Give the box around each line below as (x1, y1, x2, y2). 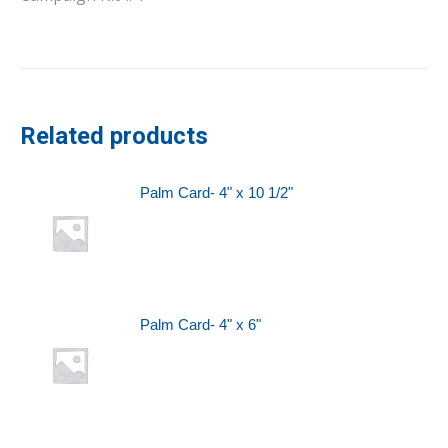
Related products (20, 122, 208, 150)
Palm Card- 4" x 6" (140, 316, 261, 333)
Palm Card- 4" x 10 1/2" (140, 184, 293, 201)
